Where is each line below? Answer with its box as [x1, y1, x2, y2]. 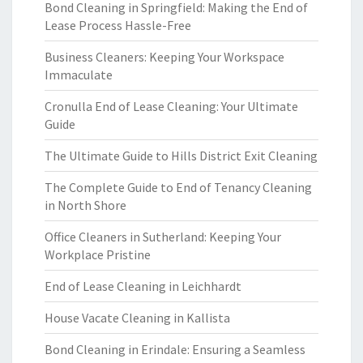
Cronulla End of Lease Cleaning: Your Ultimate [45, 98, 298, 114]
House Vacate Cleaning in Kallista [45, 310, 230, 326]
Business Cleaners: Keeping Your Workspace [45, 49, 284, 65]
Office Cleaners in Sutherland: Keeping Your [45, 228, 281, 245]
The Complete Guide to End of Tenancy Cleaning [45, 179, 312, 195]
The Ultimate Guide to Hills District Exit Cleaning [45, 147, 318, 164]
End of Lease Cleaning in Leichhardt [45, 278, 241, 294]
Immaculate [45, 66, 113, 83]
